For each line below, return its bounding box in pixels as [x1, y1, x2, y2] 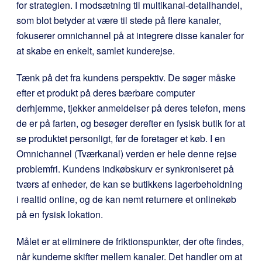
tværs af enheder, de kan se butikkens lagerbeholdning [16, 177, 243, 191]
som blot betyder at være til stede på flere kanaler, [16, 13, 221, 27]
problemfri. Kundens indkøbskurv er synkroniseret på [16, 162, 234, 175]
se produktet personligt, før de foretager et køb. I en [16, 132, 225, 145]
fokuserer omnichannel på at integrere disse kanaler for [16, 29, 244, 42]
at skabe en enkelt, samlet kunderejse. [16, 44, 175, 57]
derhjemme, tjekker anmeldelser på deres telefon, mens [16, 101, 246, 115]
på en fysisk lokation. [16, 208, 103, 221]
